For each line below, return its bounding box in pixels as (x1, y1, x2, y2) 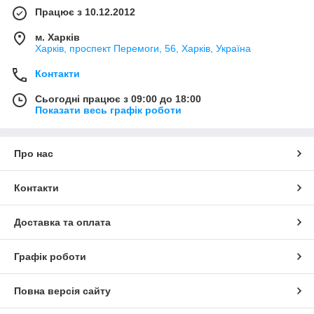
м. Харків (35, 32, 80, 43)
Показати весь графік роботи (35, 104, 182, 116)
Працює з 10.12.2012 (35, 6, 135, 18)
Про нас (14, 148, 53, 160)
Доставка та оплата (14, 217, 111, 228)
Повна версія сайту (14, 285, 111, 297)
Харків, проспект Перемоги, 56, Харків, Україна (35, 43, 251, 55)
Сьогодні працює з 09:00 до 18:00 (35, 93, 201, 105)
